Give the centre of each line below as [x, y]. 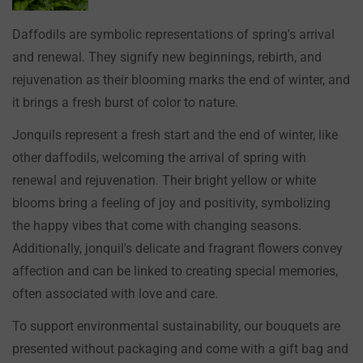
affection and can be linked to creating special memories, [175, 271]
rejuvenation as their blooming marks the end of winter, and [181, 79]
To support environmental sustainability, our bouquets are [176, 326]
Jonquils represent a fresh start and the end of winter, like [175, 135]
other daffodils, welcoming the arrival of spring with [159, 157]
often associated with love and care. [115, 293]
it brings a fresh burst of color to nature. [125, 102]
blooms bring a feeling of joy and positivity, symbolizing [171, 203]
